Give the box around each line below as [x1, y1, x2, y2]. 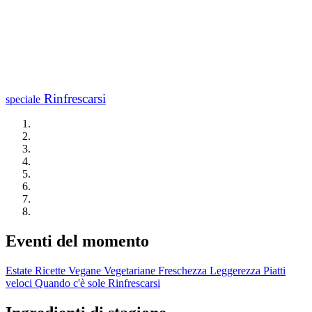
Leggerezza [210, 264, 260, 276]
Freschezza [158, 264, 207, 276]
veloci [6, 276, 32, 289]
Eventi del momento [6, 231, 149, 250]
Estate [6, 264, 32, 276]
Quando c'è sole [35, 276, 105, 289]
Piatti [263, 264, 286, 276]
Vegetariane [104, 264, 155, 276]
